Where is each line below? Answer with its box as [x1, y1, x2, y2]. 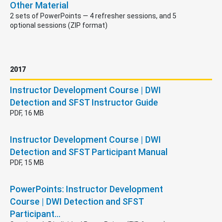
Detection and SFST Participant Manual [10, 146, 167, 157]
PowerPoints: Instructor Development [10, 183, 163, 194]
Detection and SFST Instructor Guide [10, 97, 158, 108]
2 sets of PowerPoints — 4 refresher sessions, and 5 [10, 11, 176, 20]
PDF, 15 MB [10, 158, 44, 166]
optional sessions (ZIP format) [10, 21, 108, 29]
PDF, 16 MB [10, 109, 44, 117]
